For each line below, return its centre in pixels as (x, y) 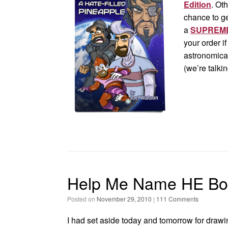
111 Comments (177, 199)
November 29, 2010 (124, 199)
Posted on (84, 199)
